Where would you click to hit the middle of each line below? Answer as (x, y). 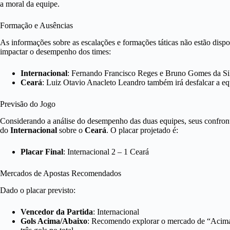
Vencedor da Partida (57, 212)
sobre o (71, 130)
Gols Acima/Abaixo (54, 221)
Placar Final (42, 151)
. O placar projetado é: (142, 130)
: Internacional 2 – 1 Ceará (106, 151)
